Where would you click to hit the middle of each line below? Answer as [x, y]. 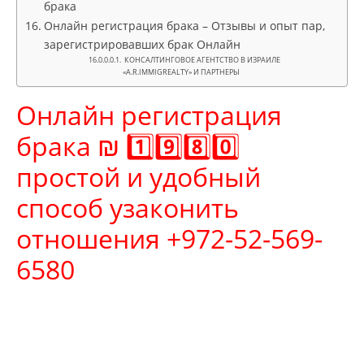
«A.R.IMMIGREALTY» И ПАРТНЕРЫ [182, 72]
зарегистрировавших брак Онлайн [142, 44]
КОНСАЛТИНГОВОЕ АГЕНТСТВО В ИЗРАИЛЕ [202, 60]
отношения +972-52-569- [169, 238]
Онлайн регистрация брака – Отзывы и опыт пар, [184, 26]
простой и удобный [139, 177]
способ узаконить [128, 208]
